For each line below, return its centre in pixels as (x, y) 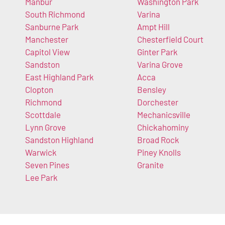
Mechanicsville (163, 114)
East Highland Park (60, 77)
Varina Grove (160, 64)
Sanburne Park (52, 26)
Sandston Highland (59, 139)
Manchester (47, 39)
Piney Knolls (159, 152)
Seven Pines (47, 164)
